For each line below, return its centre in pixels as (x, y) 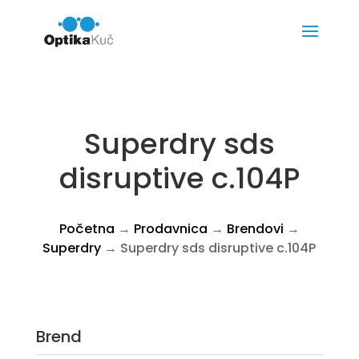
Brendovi (255, 229)
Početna (87, 229)
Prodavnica (170, 229)
